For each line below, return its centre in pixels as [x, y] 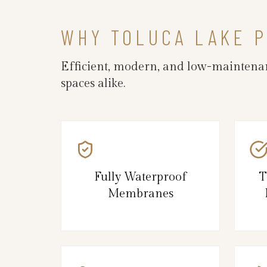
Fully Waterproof [140, 177]
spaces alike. [93, 83]
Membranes [140, 193]
